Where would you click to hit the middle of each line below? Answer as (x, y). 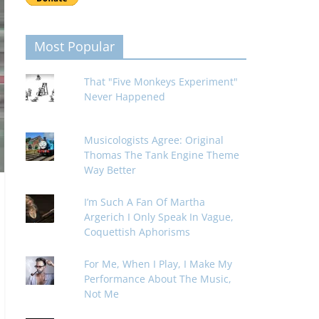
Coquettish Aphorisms (137, 232)
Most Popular (74, 46)
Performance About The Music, (158, 279)
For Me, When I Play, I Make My (158, 264)
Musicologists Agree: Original (154, 140)
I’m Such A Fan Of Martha (145, 202)
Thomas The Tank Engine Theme (162, 155)
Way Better (110, 170)
